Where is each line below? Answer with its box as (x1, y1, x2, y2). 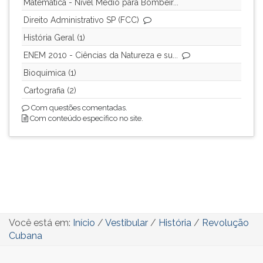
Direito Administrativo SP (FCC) (23, 15, 139, 25)
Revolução (202, 217, 249, 228)
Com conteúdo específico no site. (28, 114, 143, 123)
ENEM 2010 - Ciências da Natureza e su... (23, 50, 178, 60)
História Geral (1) (23, 33, 85, 42)
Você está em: (9, 217, 73, 228)
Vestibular (105, 217, 148, 228)
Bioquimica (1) (23, 68, 76, 77)
